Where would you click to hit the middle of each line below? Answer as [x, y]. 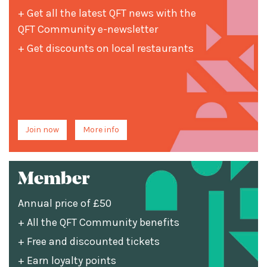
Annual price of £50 [65, 203]
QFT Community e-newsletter [88, 29]
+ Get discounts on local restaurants [106, 48]
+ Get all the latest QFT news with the [107, 13]
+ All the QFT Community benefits [99, 222]
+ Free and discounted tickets [89, 241]
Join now [42, 130]
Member [54, 180]
